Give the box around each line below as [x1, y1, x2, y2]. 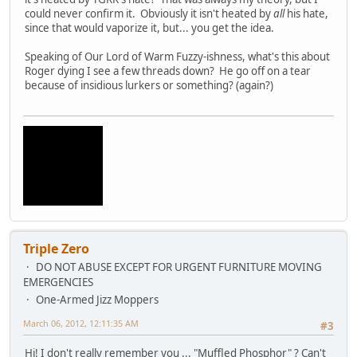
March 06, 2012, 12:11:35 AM [23, 317, 139, 330]
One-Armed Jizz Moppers [36, 292, 159, 308]
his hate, [284, 6, 328, 21]
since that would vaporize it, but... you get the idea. [25, 20, 274, 35]
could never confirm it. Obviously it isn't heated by [25, 6, 273, 21]
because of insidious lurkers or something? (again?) [25, 77, 273, 92]
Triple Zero [23, 240, 89, 258]
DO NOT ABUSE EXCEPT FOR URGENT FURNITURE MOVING [36, 260, 322, 275]
